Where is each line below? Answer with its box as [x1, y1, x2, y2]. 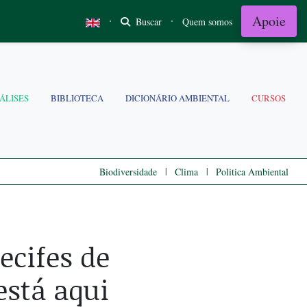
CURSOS [251, 92, 286, 104]
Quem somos [182, 14, 232, 28]
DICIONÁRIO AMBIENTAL [125, 92, 230, 104]
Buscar [133, 14, 162, 28]
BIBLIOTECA [51, 92, 103, 104]
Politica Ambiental [216, 165, 288, 178]
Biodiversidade [99, 165, 157, 178]
